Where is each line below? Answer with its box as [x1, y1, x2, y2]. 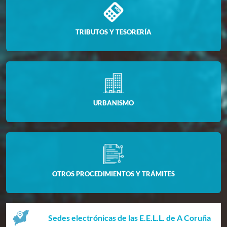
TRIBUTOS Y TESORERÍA [75, 27, 152, 36]
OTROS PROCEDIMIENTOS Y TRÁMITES [52, 169, 175, 178]
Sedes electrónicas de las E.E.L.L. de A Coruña [48, 212, 211, 222]
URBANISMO [93, 98, 134, 107]
